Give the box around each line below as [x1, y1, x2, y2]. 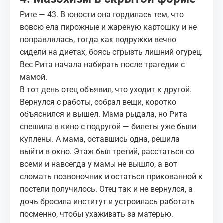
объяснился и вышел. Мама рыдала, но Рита [20, 110, 187, 119]
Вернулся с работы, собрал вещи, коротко [20, 97, 176, 107]
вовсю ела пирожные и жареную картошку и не [20, 22, 197, 32]
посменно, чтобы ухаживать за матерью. [20, 209, 173, 219]
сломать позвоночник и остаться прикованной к [20, 172, 203, 181]
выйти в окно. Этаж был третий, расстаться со [20, 147, 194, 156]
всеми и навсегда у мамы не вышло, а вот [20, 159, 177, 169]
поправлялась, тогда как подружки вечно [20, 35, 176, 44]
